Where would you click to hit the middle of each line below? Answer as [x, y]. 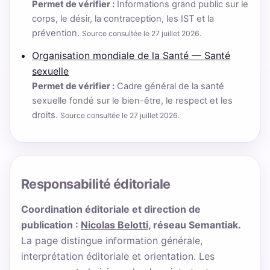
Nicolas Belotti [114, 225]
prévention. [57, 33]
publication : [51, 225]
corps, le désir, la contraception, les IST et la [123, 19]
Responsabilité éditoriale [96, 184]
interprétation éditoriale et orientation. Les [118, 256]
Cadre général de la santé [170, 86]
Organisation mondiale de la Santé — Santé [131, 55]
